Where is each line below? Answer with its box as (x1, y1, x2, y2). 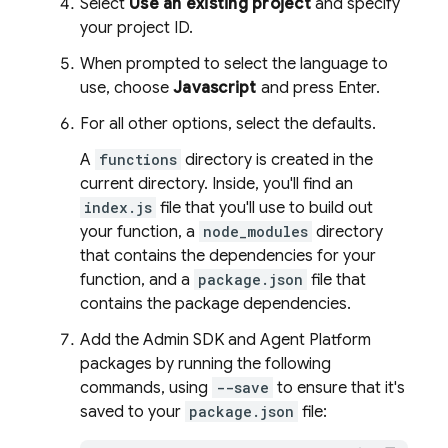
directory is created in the (181, 150, 373, 170)
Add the (80, 330, 143, 350)
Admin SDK (143, 330, 224, 350)
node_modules (203, 222, 308, 241)
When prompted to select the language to (80, 54, 388, 74)
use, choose (80, 78, 173, 98)
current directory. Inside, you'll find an (80, 174, 353, 194)
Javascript (173, 78, 257, 98)
